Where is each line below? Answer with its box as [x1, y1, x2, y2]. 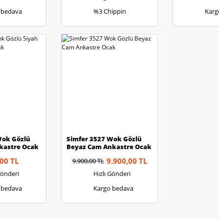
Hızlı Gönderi [93, 169, 131, 178]
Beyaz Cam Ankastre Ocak [66, 142, 152, 151]
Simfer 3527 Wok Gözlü [66, 134, 142, 143]
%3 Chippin [93, 6, 126, 16]
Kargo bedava [93, 183, 133, 193]
